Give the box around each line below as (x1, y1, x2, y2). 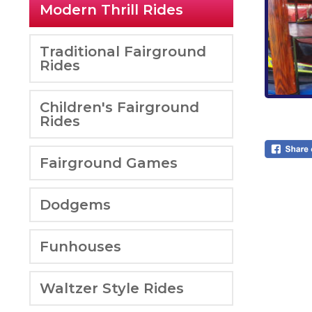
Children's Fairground (40, 98, 199, 116)
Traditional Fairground (40, 42, 206, 60)
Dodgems (40, 196, 111, 213)
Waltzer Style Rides (40, 279, 184, 297)
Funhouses (40, 237, 121, 255)
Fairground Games (40, 154, 178, 171)
